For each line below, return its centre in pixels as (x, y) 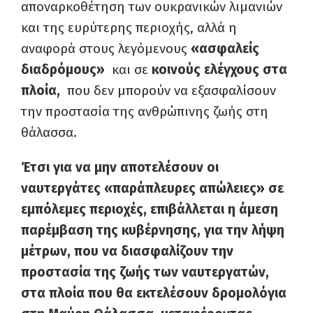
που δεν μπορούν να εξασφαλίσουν (170, 90)
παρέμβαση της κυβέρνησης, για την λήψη (153, 230)
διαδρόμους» (63, 70)
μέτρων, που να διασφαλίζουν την (127, 251)
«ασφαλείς (225, 49)
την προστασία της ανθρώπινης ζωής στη (145, 111)
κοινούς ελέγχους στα (219, 70)
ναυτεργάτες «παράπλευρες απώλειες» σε (152, 188)
